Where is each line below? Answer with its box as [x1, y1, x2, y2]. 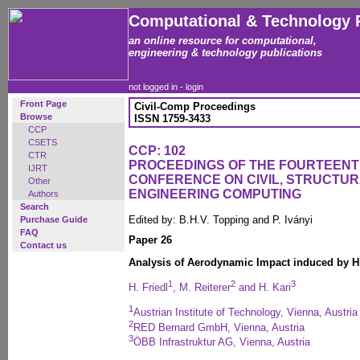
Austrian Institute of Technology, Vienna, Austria [133, 306, 358, 319]
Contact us [20, 240, 67, 250]
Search [20, 202, 49, 211]
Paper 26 [129, 234, 172, 246]
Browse [20, 112, 52, 121]
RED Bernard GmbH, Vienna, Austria [133, 321, 305, 333]
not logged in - [129, 82, 186, 92]
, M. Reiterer [173, 281, 231, 294]
